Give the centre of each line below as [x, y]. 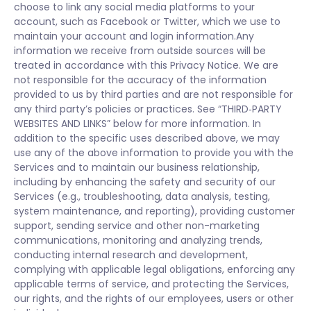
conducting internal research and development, [131, 255]
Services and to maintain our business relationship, [137, 167]
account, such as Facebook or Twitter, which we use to [147, 22]
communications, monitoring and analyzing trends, [138, 240]
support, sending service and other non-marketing [137, 226]
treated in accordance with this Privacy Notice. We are [146, 65]
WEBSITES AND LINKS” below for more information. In [137, 124]
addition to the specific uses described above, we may [147, 138]
